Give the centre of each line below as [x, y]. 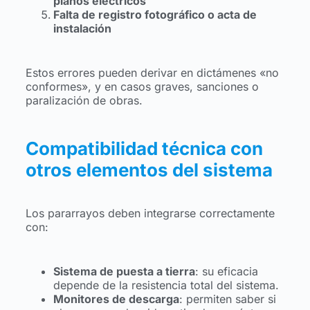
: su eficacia [226, 272]
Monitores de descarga [116, 299]
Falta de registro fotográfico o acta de [155, 14]
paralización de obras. [84, 100]
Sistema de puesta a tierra [124, 272]
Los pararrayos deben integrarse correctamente [150, 213]
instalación [82, 28]
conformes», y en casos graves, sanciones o [142, 86]
